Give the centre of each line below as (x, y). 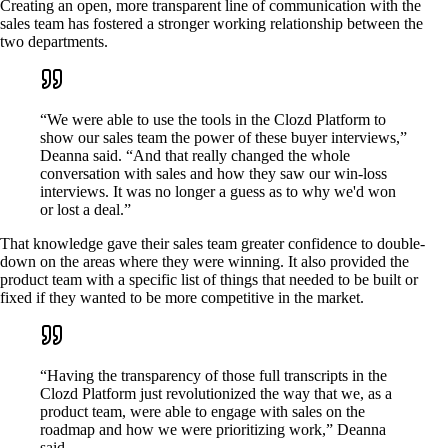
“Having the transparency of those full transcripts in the (213, 375)
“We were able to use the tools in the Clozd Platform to (213, 119)
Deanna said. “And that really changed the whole (195, 155)
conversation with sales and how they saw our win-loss (213, 173)
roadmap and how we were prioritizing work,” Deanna (213, 429)
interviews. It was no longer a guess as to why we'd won (218, 191)
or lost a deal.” (85, 209)
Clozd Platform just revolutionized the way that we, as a (216, 393)
